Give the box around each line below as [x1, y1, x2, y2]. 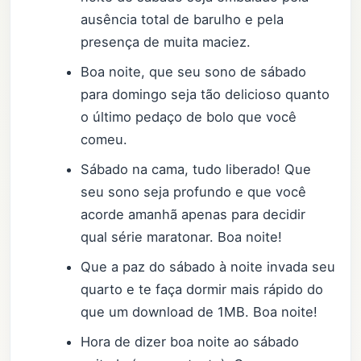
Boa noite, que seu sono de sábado [81, 64, 307, 81]
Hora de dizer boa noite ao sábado [81, 334, 300, 351]
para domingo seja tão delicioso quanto [81, 86, 330, 103]
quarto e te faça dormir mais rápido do [81, 281, 324, 298]
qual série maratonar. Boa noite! [81, 229, 283, 246]
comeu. [81, 131, 128, 148]
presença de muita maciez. [81, 34, 251, 51]
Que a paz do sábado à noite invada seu [81, 259, 336, 276]
